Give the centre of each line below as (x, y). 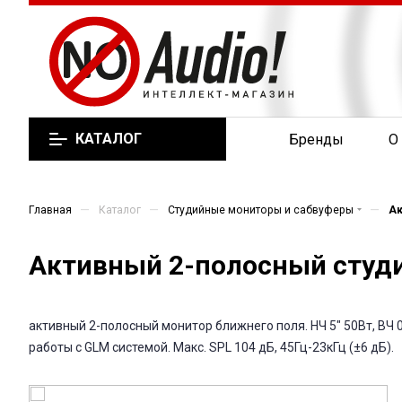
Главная (50, 210)
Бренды (317, 140)
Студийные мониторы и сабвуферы (261, 210)
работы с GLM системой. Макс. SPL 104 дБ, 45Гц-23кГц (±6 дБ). (211, 347)
